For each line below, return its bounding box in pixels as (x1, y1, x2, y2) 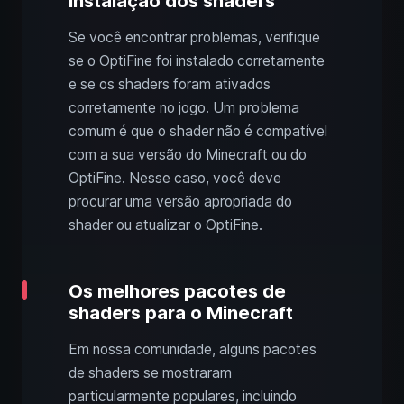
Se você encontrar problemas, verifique (69, 29, 320, 47)
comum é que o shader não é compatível (69, 123, 327, 141)
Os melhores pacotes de (69, 280, 286, 303)
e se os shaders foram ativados (69, 76, 271, 94)
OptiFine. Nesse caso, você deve (69, 170, 281, 188)
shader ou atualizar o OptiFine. (69, 216, 262, 234)
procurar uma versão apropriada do (69, 193, 292, 211)
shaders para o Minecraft (69, 302, 293, 325)
